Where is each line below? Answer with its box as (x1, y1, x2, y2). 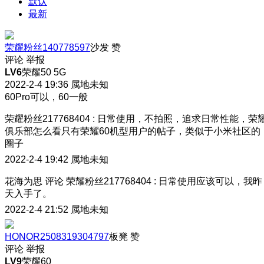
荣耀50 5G (22, 67, 66, 77)
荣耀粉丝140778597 (5, 42, 90, 52)
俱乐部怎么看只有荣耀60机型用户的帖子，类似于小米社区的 (5, 126, 260, 136)
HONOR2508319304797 (5, 231, 109, 242)
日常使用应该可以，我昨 (159, 176, 262, 186)
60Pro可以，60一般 (5, 91, 88, 102)
